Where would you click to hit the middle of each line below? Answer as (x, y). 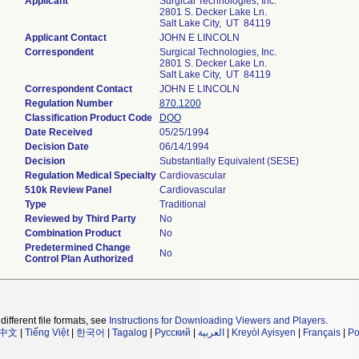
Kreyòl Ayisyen (264, 333)
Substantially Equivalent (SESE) (229, 161)
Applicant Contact (65, 38)
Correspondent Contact (78, 89)
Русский (173, 333)
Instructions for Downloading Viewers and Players (217, 321)
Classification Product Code (88, 118)
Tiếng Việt (47, 333)
